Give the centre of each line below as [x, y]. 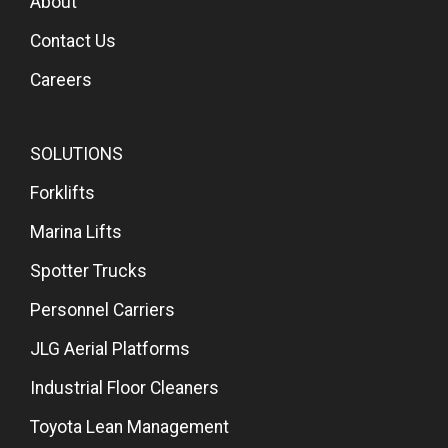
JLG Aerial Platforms [110, 349]
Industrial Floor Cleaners [124, 388]
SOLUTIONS [76, 154]
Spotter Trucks [88, 271]
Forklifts [62, 193]
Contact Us [73, 41]
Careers [61, 80]
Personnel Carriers [102, 310]
